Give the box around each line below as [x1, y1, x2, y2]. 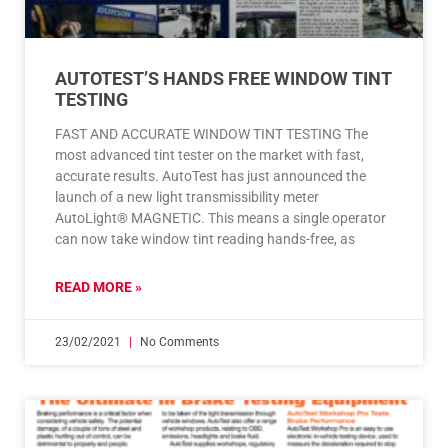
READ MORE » [55, 279, 142, 296]
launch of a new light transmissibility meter [55, 189, 319, 206]
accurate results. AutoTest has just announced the [55, 168, 366, 185]
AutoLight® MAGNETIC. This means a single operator [55, 210, 386, 227]
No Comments [137, 335, 219, 350]
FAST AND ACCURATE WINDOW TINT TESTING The [55, 126, 368, 143]
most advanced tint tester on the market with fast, [55, 147, 364, 164]
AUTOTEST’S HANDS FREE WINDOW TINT [55, 68, 392, 90]
